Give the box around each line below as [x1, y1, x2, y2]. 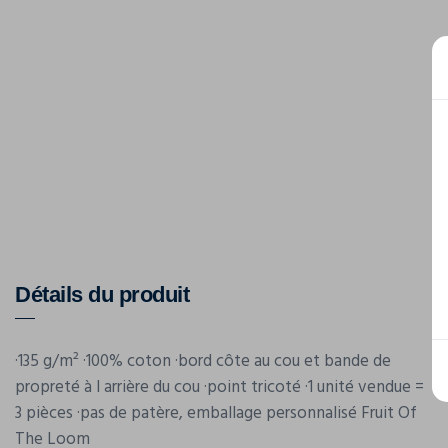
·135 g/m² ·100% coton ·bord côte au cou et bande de [15, 348, 391, 375]
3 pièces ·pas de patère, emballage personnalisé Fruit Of [15, 400, 417, 427]
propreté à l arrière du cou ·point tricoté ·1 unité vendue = [15, 374, 424, 401]
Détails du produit [15, 282, 189, 307]
